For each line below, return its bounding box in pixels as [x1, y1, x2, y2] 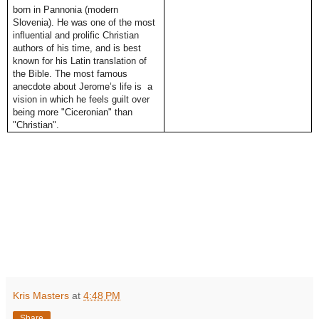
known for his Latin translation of [13, 56, 147, 67]
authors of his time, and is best [13, 43, 142, 54]
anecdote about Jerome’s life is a [13, 81, 153, 93]
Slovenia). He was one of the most [13, 17, 156, 28]
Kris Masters [13, 289, 69, 301]
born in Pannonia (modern [13, 4, 119, 16]
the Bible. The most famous [13, 68, 128, 80]
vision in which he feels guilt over [13, 94, 150, 105]
